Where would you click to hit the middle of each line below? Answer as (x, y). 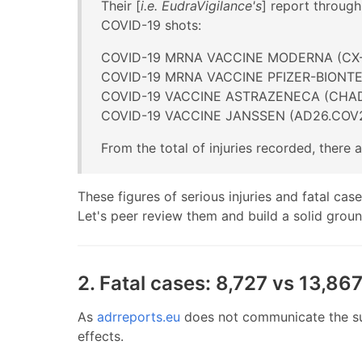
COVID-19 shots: (151, 25)
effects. (101, 336)
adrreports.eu (139, 316)
